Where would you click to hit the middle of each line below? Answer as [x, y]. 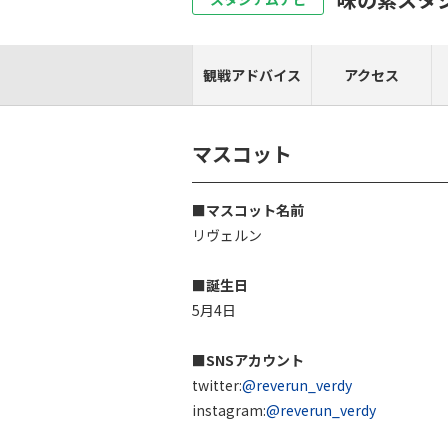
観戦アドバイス [252, 75]
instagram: [229, 410]
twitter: [217, 385]
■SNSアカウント [248, 360]
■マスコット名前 [248, 210]
